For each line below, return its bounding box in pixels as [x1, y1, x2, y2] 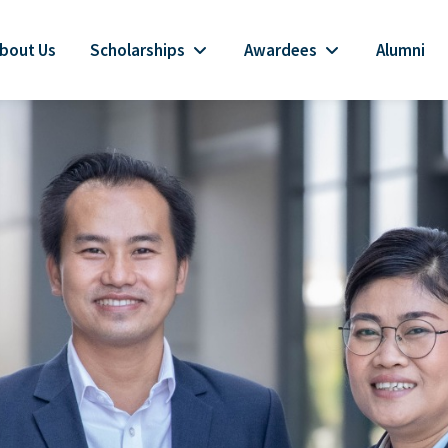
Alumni [376, 38, 425, 61]
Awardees [244, 38, 317, 61]
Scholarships [90, 38, 185, 61]
